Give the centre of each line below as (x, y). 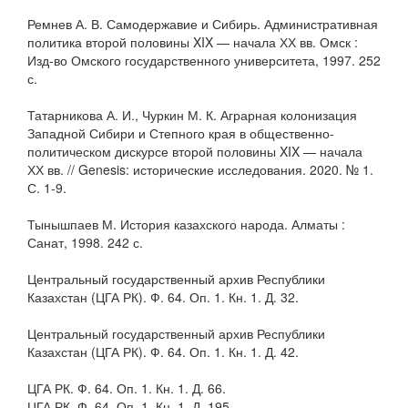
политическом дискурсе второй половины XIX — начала (195, 151)
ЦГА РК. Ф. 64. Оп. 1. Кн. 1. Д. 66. (127, 388)
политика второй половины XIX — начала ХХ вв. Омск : (193, 41)
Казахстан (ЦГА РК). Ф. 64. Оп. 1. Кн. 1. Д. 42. (163, 351)
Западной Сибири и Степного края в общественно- (181, 133)
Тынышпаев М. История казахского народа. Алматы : (186, 224)
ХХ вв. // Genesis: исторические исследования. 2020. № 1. (200, 169)
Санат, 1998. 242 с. (85, 242)
